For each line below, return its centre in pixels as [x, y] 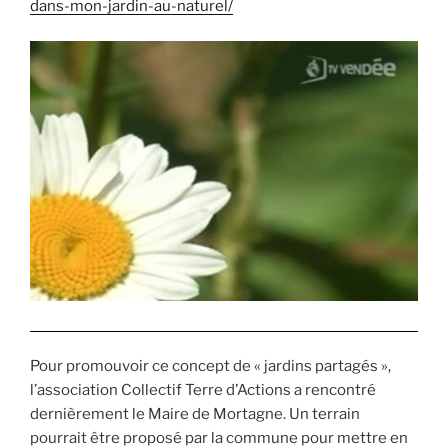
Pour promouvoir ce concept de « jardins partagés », [210, 366]
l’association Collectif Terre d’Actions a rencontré [203, 390]
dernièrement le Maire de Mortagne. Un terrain [195, 414]
